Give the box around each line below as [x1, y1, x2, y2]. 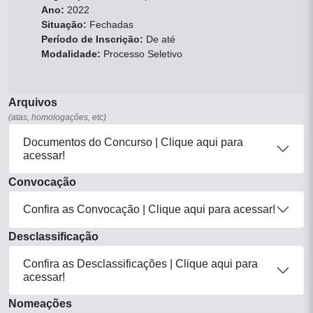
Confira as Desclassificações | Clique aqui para [23, 257, 258, 270]
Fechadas [87, 18, 133, 30]
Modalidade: [41, 48, 101, 59]
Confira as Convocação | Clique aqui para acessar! [23, 203, 275, 216]
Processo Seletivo [101, 48, 182, 59]
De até [143, 33, 175, 45]
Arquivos [8, 96, 57, 108]
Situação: [41, 18, 87, 30]
